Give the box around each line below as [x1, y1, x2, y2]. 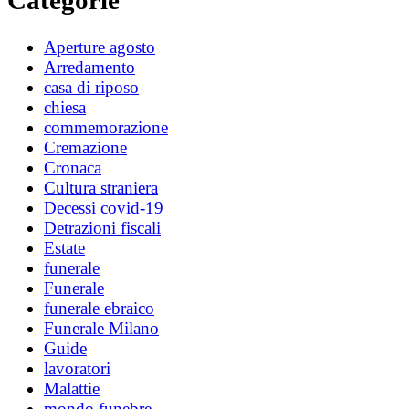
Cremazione [44, 137, 127, 157]
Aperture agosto [44, 37, 155, 57]
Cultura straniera [44, 177, 158, 197]
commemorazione [44, 117, 168, 137]
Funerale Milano [44, 318, 159, 338]
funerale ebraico [44, 298, 154, 318]
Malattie [44, 378, 100, 398]
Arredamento [44, 57, 135, 77]
